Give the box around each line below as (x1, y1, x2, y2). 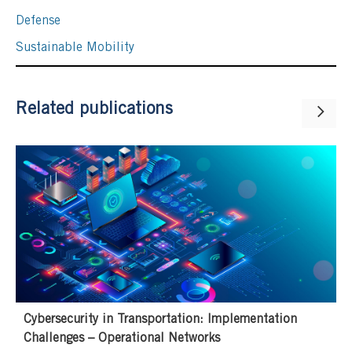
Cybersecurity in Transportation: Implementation (24, 313, 297, 326)
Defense (16, 14, 60, 27)
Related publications (16, 101, 173, 119)
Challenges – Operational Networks (24, 332, 220, 345)
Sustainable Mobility (16, 41, 134, 54)
